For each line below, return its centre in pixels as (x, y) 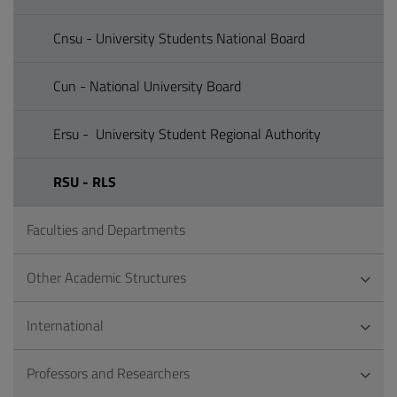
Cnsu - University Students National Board (179, 38)
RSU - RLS (85, 182)
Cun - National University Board (147, 86)
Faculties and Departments (106, 230)
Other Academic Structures (106, 277)
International (65, 325)
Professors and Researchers (108, 373)
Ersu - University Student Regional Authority (187, 134)
